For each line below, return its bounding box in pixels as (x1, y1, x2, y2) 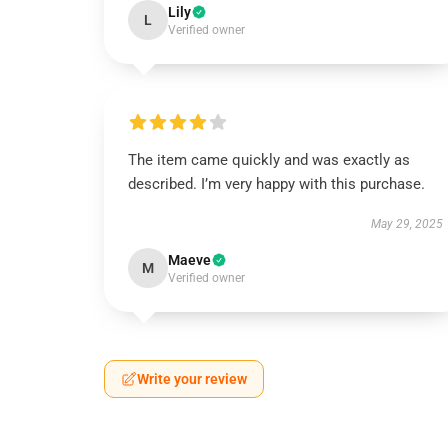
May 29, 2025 (370, 217, 443, 231)
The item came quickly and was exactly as (128, 151, 410, 169)
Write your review (137, 371, 247, 387)
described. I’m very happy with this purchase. (128, 175, 425, 193)
